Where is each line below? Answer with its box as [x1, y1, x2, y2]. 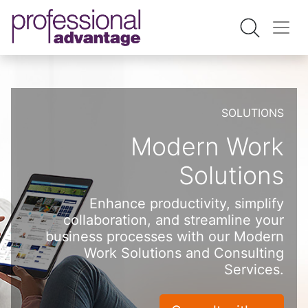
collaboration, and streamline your [63, 212, 284, 228]
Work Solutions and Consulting [84, 245, 284, 261]
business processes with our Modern [45, 228, 284, 245]
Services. [224, 261, 284, 278]
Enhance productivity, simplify [89, 195, 284, 212]
